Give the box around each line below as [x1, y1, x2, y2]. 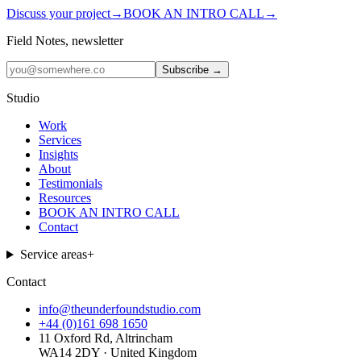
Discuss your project [6, 6, 110, 21]
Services [39, 133, 81, 147]
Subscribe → [162, 64, 222, 77]
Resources [39, 191, 91, 205]
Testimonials [39, 176, 102, 191]
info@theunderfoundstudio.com [39, 302, 201, 317]
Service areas [19, 247, 87, 262]
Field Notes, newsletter [6, 34, 123, 48]
